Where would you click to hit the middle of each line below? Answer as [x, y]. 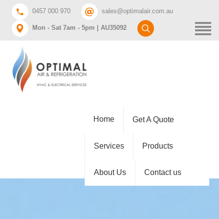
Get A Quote [153, 120]
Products [158, 146]
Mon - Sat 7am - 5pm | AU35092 [79, 28]
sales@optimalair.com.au [137, 11]
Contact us [163, 172]
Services [109, 146]
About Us [110, 172]
